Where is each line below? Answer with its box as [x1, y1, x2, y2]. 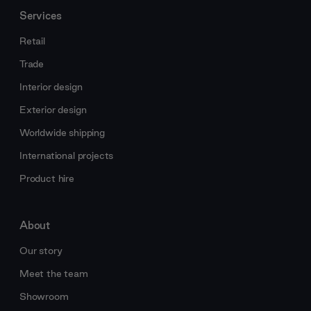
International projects [19, 149, 114, 162]
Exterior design [19, 103, 87, 117]
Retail [19, 35, 45, 48]
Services [19, 8, 62, 23]
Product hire [19, 172, 74, 185]
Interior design [19, 81, 83, 94]
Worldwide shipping [19, 126, 105, 140]
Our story [19, 244, 62, 258]
